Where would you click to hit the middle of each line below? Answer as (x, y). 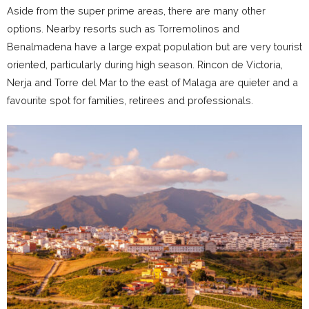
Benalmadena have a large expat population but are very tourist (154, 46)
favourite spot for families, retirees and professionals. (130, 100)
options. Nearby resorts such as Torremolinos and (123, 28)
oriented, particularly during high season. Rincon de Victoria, (145, 64)
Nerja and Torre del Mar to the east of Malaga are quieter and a (152, 82)
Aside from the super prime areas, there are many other (136, 10)
